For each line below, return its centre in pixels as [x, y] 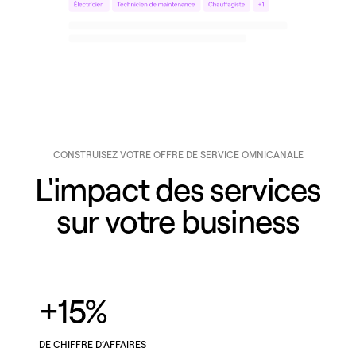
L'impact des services [178, 188]
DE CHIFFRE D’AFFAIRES [93, 344]
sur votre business [178, 220]
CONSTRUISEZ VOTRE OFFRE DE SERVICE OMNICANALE [178, 154]
